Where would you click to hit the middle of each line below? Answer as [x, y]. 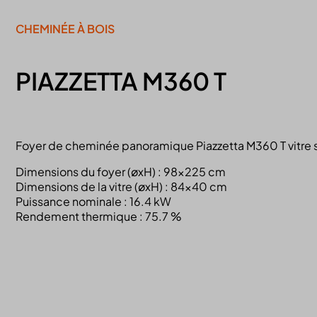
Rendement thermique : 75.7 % [98, 216]
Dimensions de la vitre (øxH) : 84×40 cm [121, 186]
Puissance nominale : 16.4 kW [93, 201]
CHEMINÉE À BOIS [65, 29]
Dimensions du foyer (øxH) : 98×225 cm [120, 171]
